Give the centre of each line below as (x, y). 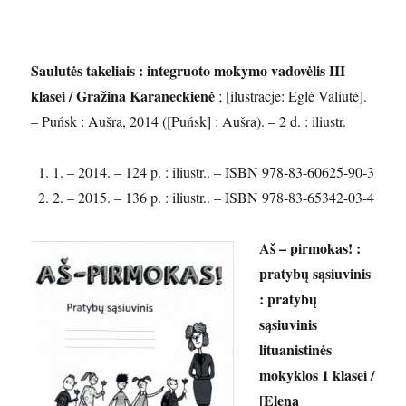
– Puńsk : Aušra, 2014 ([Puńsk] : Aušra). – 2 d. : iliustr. (189, 121)
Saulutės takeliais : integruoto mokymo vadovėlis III (188, 70)
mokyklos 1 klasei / (317, 375)
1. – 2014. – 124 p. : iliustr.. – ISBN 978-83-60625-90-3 (214, 172)
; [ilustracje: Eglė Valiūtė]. (291, 96)
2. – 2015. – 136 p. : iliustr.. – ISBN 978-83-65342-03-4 (214, 197)
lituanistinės (296, 349)
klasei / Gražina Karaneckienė (123, 96)
